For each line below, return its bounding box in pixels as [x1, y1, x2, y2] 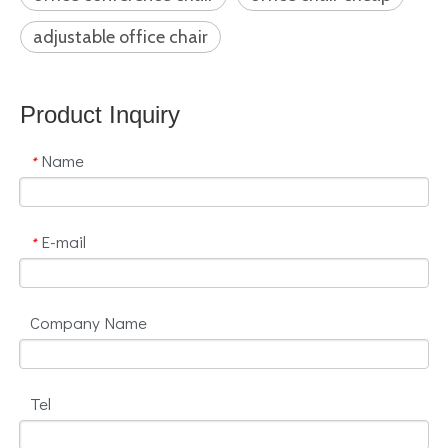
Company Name [30, 311, 147, 335]
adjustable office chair [33, 26, 208, 48]
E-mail [41, 230, 86, 254]
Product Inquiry [20, 101, 180, 128]
